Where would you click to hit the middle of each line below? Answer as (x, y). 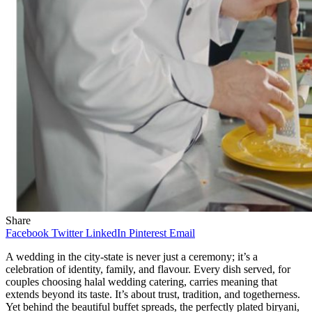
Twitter (67, 233)
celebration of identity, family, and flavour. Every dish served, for (148, 270)
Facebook (27, 233)
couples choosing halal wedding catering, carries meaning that (141, 282)
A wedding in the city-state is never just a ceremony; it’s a (132, 257)
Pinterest (148, 233)
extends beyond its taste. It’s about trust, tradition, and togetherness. (153, 295)
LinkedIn (106, 233)
